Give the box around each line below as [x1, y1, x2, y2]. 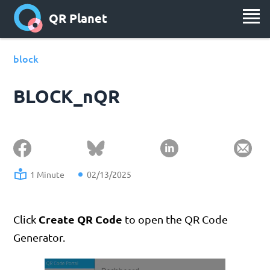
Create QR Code [39, 212, 123, 226]
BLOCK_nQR [13, 85, 121, 107]
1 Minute [30, 169, 65, 180]
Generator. [13, 231, 66, 243]
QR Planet [49, 10, 107, 27]
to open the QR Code [122, 213, 228, 225]
